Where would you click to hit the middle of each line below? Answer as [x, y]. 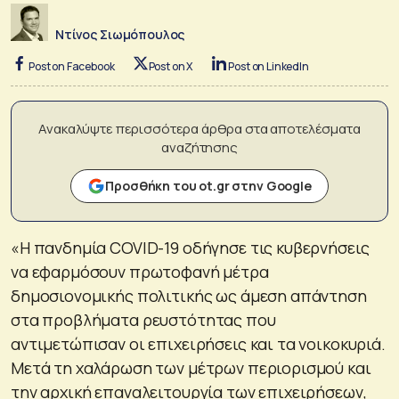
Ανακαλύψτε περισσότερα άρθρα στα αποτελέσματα [199, 128]
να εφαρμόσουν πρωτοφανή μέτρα [140, 271]
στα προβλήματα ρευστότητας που [143, 319]
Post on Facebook [72, 66]
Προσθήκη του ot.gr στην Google [208, 185]
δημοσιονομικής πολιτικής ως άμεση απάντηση [189, 295]
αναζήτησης [199, 147]
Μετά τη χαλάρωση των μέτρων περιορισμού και [191, 367]
